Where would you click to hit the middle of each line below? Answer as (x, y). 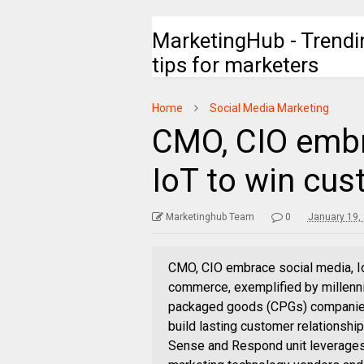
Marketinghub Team (210, 217)
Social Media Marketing (269, 108)
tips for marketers (235, 65)
